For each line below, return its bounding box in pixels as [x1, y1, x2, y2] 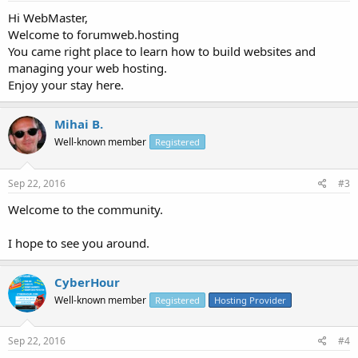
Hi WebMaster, [8, 10, 88, 26]
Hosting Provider [214, 293, 286, 306]
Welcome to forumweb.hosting [8, 26, 179, 42]
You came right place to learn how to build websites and [8, 43, 316, 59]
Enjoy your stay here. [8, 77, 124, 93]
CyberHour [54, 273, 120, 290]
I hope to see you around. [8, 234, 149, 251]
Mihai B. [54, 116, 103, 132]
